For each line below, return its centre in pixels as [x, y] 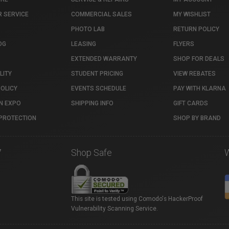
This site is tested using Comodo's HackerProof [137, 199]
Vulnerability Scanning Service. [114, 209]
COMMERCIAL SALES [101, 14]
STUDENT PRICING [97, 74]
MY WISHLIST [192, 14]
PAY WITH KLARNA [200, 88]
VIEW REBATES [194, 74]
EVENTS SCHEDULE [99, 88]
